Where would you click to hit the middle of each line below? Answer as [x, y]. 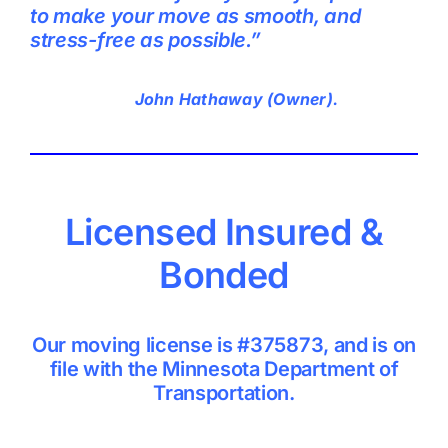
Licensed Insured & [224, 231]
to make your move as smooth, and [195, 16]
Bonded [224, 274]
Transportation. [224, 392]
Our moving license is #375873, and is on [223, 344]
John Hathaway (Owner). [236, 98]
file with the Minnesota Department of [224, 368]
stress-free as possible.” [145, 40]
